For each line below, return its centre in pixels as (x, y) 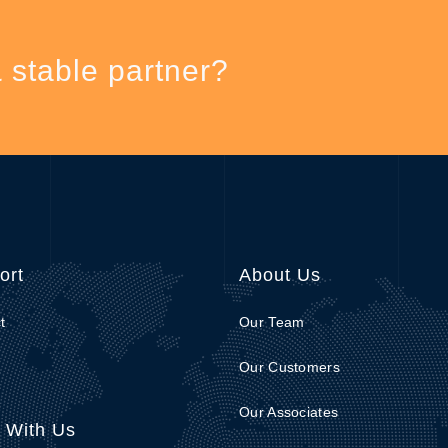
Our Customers (289, 367)
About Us (280, 275)
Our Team (272, 322)
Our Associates (289, 412)
